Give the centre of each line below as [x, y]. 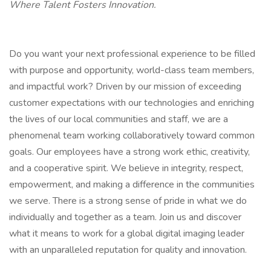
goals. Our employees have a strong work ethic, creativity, [129, 152]
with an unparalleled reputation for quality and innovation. [128, 250]
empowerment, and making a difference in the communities [132, 184]
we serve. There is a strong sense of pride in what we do [128, 201]
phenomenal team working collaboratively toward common [132, 135]
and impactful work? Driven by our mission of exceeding [125, 87]
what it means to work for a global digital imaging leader [127, 233]
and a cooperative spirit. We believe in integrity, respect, [126, 168]
